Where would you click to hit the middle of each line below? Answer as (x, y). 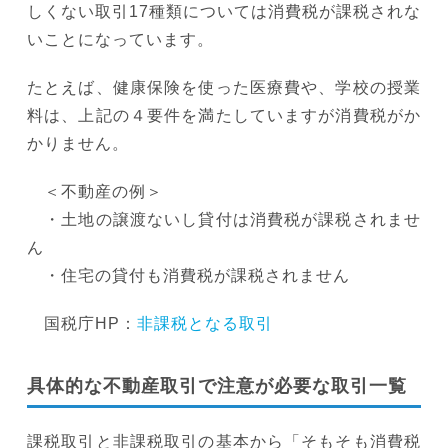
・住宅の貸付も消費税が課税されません (188, 275)
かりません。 (78, 143)
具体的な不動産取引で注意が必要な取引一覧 (217, 385)
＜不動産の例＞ (95, 191)
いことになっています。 (120, 39)
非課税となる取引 (205, 323)
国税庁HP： (82, 323)
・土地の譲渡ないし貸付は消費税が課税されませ (224, 219)
